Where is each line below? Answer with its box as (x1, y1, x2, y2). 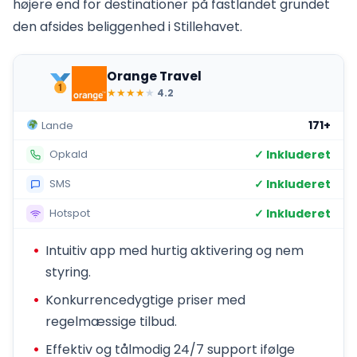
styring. (45, 263, 91, 282)
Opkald (46, 146, 88, 162)
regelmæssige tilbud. (45, 312, 177, 331)
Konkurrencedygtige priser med (45, 291, 245, 310)
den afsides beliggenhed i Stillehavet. (13, 18, 242, 37)
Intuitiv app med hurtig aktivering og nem (45, 241, 304, 261)
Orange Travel (107, 67, 202, 84)
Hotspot (46, 205, 90, 221)
